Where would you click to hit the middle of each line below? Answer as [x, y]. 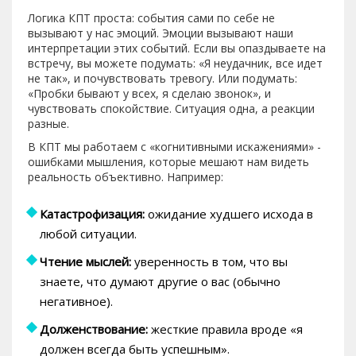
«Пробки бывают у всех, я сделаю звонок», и [149, 94]
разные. [48, 124]
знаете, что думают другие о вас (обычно [160, 282]
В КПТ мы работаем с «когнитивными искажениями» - [174, 147]
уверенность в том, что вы [209, 262]
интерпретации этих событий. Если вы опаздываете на [177, 48]
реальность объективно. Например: [126, 177]
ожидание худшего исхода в [229, 214]
